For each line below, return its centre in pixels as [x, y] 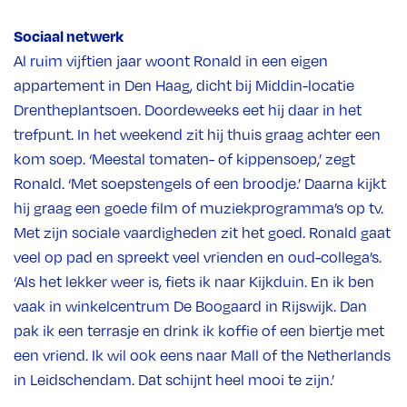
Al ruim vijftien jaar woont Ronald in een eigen [171, 60]
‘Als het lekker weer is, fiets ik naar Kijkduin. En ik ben [194, 281]
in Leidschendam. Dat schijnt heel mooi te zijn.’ [174, 379]
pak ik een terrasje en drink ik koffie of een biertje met [199, 330]
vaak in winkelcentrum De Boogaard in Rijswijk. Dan [190, 306]
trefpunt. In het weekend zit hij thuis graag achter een [197, 134]
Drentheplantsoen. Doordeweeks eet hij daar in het [188, 109]
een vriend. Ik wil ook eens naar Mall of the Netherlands [202, 355]
